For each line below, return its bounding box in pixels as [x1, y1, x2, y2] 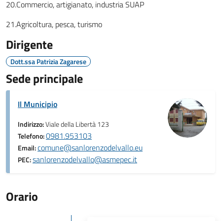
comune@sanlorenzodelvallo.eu [37, 142, 143, 153]
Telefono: [18, 131, 46, 142]
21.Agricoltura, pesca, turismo [6, 18, 102, 30]
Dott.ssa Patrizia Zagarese [10, 56, 86, 67]
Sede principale [6, 70, 83, 87]
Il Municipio [18, 98, 57, 110]
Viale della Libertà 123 [45, 119, 109, 130]
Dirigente [6, 36, 53, 53]
